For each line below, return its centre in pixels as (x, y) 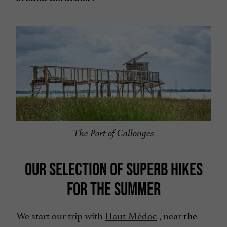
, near (170, 215)
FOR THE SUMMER (113, 188)
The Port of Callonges (113, 133)
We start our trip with (61, 215)
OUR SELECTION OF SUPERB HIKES (113, 168)
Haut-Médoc (131, 215)
